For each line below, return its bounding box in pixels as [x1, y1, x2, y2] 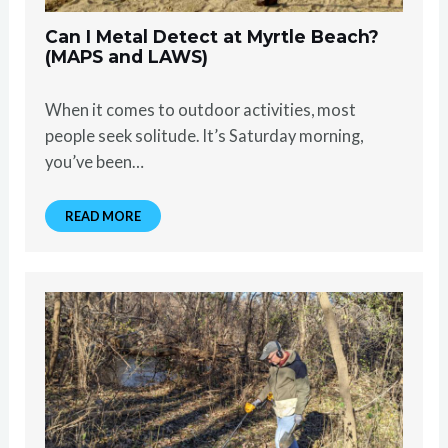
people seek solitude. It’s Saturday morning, [45, 125, 364, 145]
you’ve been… [45, 151, 145, 171]
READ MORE [65, 207, 142, 224]
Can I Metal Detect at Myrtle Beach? [45, 25, 380, 47]
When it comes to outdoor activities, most [45, 99, 357, 119]
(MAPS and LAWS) [45, 45, 209, 67]
